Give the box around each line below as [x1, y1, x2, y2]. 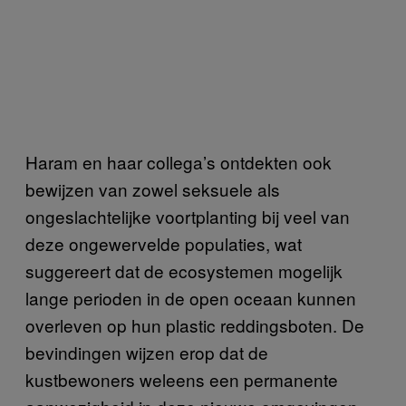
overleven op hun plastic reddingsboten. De [25, 313, 364, 338]
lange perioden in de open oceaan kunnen [25, 285, 356, 311]
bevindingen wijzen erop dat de [25, 340, 268, 365]
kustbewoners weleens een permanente [25, 367, 338, 392]
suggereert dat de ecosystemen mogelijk [25, 258, 343, 284]
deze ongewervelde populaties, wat [25, 231, 302, 256]
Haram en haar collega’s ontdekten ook [25, 150, 332, 175]
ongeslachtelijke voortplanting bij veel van [25, 204, 350, 229]
